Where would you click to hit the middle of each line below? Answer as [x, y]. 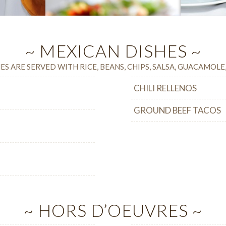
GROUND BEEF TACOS [178, 110]
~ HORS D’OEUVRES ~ [113, 210]
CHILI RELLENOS [165, 88]
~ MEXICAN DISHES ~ [113, 50]
